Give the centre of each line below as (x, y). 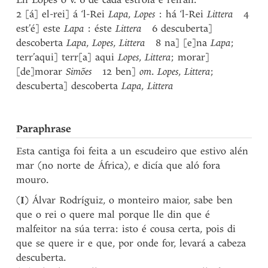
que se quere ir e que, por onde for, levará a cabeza (131, 243)
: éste (100, 28)
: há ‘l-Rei (181, 14)
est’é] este (40, 28)
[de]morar (41, 71)
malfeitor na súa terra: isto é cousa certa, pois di (126, 229)
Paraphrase (44, 129)
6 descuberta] (177, 28)
